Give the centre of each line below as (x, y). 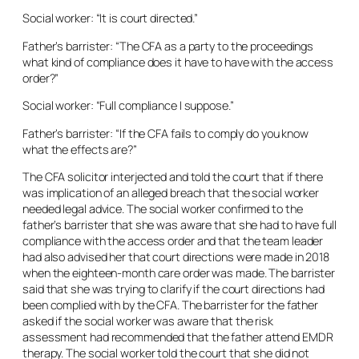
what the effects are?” (80, 149)
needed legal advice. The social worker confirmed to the (163, 209)
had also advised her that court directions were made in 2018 (176, 257)
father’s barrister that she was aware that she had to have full (179, 225)
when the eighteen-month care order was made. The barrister (179, 273)
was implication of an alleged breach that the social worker (171, 193)
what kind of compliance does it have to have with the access (178, 62)
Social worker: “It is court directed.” (111, 18)
